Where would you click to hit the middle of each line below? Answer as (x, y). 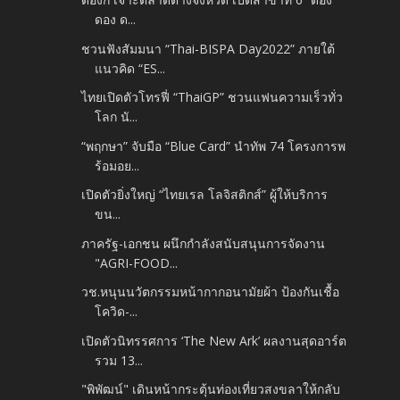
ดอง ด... (116, 20)
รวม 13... (119, 360)
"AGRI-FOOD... (137, 262)
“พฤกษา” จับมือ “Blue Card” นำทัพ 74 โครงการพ (214, 146)
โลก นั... (117, 117)
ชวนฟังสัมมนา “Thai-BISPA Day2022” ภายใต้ (208, 48)
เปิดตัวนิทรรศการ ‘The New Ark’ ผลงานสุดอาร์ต (214, 340)
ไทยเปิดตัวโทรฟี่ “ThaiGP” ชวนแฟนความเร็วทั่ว (212, 97)
